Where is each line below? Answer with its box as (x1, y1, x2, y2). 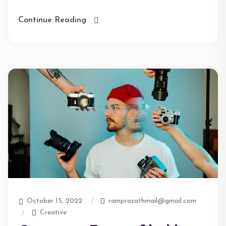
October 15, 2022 (25, 197, 82, 205)
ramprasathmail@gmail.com (106, 197, 196, 205)
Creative (40, 209, 67, 216)
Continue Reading (18, 16, 86, 24)
